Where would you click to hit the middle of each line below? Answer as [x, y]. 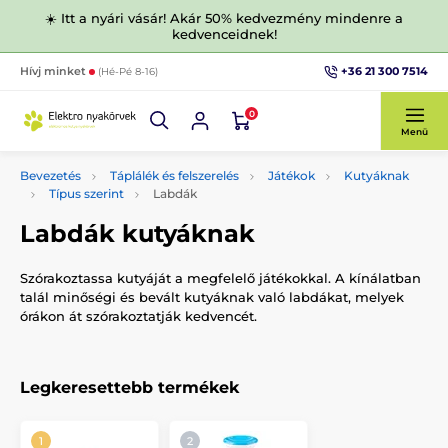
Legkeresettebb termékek [129, 387]
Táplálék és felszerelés [174, 175]
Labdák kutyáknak [144, 233]
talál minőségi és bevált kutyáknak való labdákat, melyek [212, 297]
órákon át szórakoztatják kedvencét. [138, 316]
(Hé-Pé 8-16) [128, 71]
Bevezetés [50, 175]
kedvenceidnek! [224, 34]
